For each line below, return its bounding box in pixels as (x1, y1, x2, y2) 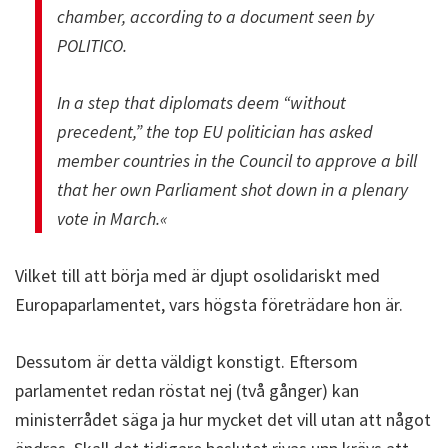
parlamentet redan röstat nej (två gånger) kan (15, 378, 359, 402)
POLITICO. (57, 33, 127, 57)
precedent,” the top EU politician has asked (57, 119, 373, 143)
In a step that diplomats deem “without (57, 90, 346, 114)
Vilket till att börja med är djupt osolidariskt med (15, 263, 380, 287)
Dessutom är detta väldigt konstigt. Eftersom (15, 349, 358, 373)
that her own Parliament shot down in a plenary (57, 177, 408, 201)
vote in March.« (57, 206, 167, 230)
